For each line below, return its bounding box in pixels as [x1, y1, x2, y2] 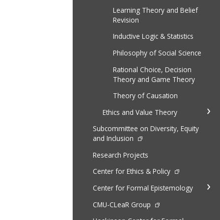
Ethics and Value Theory [103, 107, 178, 117]
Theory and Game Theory [112, 74, 195, 84]
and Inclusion [92, 134, 136, 143]
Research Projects [92, 150, 148, 160]
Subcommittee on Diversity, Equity [92, 124, 199, 134]
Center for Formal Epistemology [92, 183, 193, 193]
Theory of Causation [112, 91, 178, 101]
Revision [112, 15, 139, 25]
